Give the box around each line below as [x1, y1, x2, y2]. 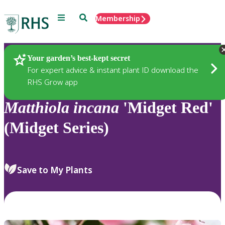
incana [73, 98, 119, 117]
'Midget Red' [119, 98, 213, 117]
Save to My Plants [17, 164, 92, 176]
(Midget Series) [4, 119, 109, 137]
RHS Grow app [27, 76, 78, 87]
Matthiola [4, 98, 69, 117]
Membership [95, 14, 140, 23]
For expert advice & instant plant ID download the [27, 64, 198, 75]
